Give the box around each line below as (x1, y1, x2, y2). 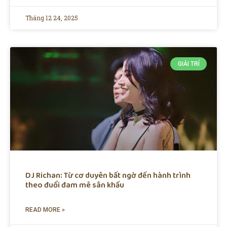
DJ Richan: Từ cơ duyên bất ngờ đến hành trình (25, 169, 191, 182)
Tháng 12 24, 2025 (25, 13, 78, 22)
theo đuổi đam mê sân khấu (25, 178, 124, 192)
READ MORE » (25, 206, 65, 213)
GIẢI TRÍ (177, 60, 200, 68)
